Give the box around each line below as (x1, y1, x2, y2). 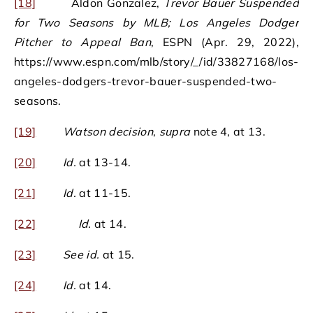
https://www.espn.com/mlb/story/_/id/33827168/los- (14, 54, 299, 69)
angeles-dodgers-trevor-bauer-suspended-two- (14, 74, 277, 89)
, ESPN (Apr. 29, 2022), (150, 35, 299, 50)
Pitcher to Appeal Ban (14, 35, 151, 50)
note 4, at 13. (190, 124, 266, 139)
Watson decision (63, 124, 153, 139)
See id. (63, 247, 100, 262)
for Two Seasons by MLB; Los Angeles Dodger (14, 15, 299, 30)
